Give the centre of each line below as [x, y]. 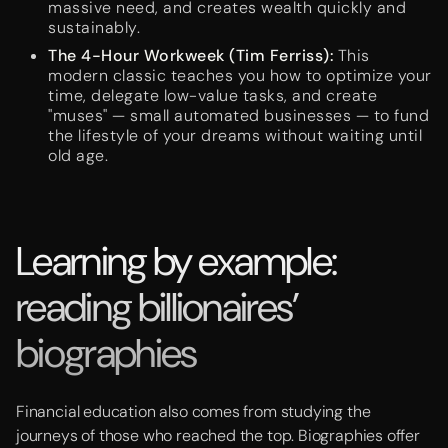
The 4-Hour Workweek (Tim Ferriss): [190, 55]
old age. [78, 155]
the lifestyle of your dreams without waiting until [235, 135]
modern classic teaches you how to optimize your [240, 75]
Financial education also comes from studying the [193, 411]
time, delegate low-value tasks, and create [212, 95]
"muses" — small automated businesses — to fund [238, 115]
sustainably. [94, 27]
